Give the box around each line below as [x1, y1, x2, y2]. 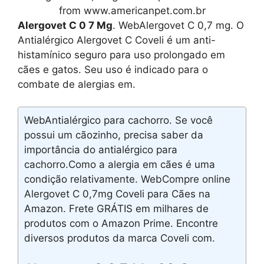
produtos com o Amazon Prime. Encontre [24, 217, 218, 230]
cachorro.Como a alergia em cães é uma [24, 159, 215, 171]
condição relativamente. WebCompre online [24, 173, 230, 186]
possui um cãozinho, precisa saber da [24, 129, 203, 141]
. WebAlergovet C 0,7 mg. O [113, 19, 244, 31]
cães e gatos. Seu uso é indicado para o [18, 63, 208, 75]
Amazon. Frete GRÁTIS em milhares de [24, 203, 209, 215]
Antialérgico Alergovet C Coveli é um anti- [18, 34, 216, 46]
